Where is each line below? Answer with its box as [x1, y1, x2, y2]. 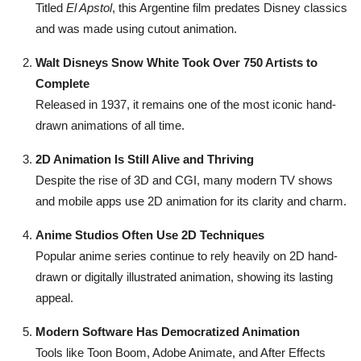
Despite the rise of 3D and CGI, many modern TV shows [35, 173, 333, 188]
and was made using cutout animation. [35, 22, 237, 36]
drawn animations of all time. [35, 118, 185, 133]
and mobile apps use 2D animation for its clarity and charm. [35, 194, 346, 209]
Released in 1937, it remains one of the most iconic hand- [35, 98, 336, 112]
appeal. [35, 291, 73, 305]
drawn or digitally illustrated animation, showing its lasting [35, 270, 333, 284]
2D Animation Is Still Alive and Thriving [35, 152, 254, 167]
